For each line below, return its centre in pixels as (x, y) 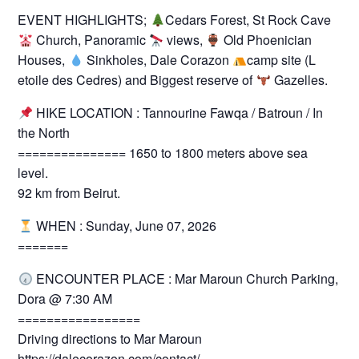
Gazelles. (299, 80)
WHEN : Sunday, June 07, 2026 (124, 226)
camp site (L (281, 60)
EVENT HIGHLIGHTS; (84, 20)
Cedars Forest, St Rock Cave (248, 20)
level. (33, 173)
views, (184, 40)
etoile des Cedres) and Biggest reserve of (137, 80)
